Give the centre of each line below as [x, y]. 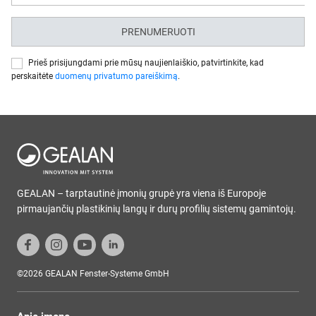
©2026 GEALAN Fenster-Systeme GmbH [93, 273]
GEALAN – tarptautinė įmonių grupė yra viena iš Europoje [141, 193]
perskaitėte [33, 76]
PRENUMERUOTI [158, 31]
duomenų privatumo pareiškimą [116, 76]
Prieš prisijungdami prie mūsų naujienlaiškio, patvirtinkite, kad [146, 62]
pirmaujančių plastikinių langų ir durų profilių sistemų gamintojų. [157, 208]
